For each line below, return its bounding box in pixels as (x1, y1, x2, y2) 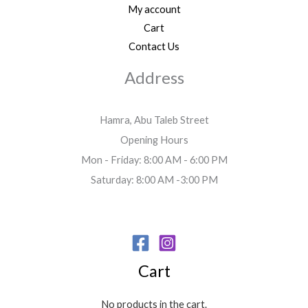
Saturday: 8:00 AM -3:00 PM (90, 174, 218, 186)
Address (124, 67, 184, 87)
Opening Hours (120, 134, 188, 146)
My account (127, 3, 181, 15)
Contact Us (129, 40, 179, 52)
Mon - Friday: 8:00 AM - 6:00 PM (80, 154, 228, 166)
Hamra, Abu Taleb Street (99, 114, 209, 126)
